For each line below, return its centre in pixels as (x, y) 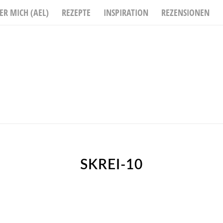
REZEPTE (76, 12)
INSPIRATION (126, 12)
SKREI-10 (111, 165)
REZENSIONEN (185, 12)
